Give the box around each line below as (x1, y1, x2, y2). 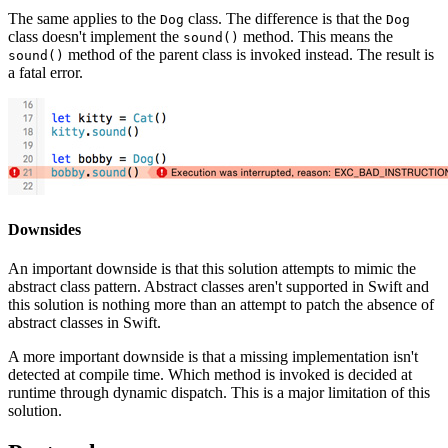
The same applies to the (8, 10, 160, 28)
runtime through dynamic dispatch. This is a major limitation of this (8, 383, 430, 401)
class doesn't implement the (8, 28, 183, 46)
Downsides (8, 220, 81, 238)
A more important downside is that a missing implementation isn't (8, 347, 418, 365)
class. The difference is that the (184, 10, 386, 28)
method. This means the (239, 28, 393, 46)
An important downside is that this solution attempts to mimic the (8, 259, 416, 277)
